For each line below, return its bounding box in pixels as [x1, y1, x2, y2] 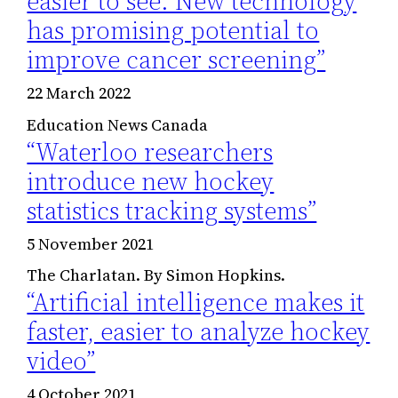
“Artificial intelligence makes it [27, 284, 365, 319]
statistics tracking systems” [27, 193, 317, 227]
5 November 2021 [27, 232, 155, 255]
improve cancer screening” [27, 43, 326, 77]
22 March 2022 [27, 82, 131, 105]
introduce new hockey [27, 163, 275, 198]
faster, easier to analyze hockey [27, 314, 370, 348]
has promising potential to [27, 13, 320, 48]
